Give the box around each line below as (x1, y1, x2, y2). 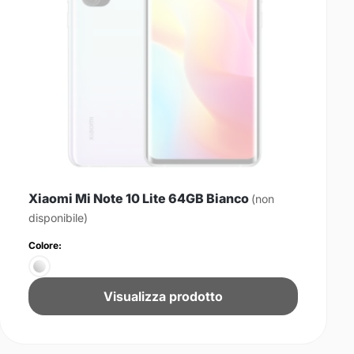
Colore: (28, 239, 62, 251)
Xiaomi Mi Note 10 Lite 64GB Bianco (28, 190, 252, 206)
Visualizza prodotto (104, 288, 224, 304)
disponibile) (28, 210, 88, 224)
